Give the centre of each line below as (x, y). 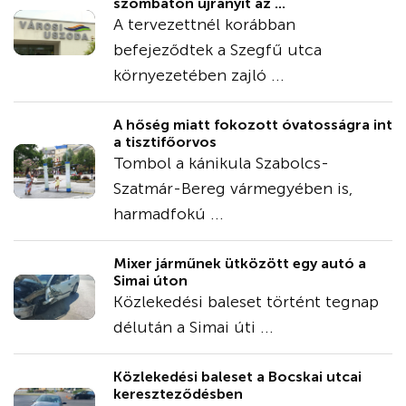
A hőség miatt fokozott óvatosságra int (253, 125)
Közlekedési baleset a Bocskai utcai (237, 377)
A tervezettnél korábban (204, 24)
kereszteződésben (178, 394)
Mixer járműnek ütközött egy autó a (240, 263)
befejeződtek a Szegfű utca (217, 50)
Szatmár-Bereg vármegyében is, (233, 188)
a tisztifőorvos (165, 142)
